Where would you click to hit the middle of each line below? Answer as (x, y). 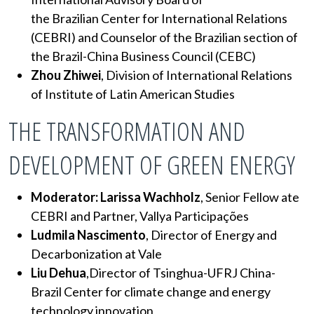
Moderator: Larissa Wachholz (116, 197)
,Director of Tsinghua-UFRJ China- (181, 272)
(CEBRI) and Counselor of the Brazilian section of (164, 37)
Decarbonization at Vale (96, 253)
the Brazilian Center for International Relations (159, 18)
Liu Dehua (59, 272)
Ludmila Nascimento (88, 234)
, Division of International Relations (197, 75)
